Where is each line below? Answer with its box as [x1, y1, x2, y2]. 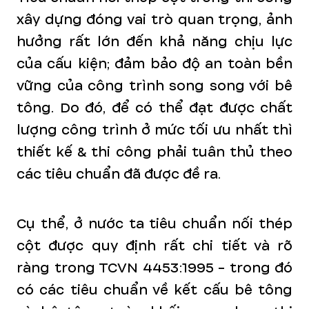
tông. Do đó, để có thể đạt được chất [17, 98, 292, 118]
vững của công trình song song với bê [17, 76, 292, 96]
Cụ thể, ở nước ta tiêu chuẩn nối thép [17, 214, 292, 234]
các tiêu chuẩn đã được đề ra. [17, 164, 221, 184]
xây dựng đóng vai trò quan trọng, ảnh [17, 10, 292, 30]
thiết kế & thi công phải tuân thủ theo [17, 142, 292, 162]
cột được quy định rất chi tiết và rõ [17, 236, 292, 256]
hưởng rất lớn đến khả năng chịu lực [17, 32, 292, 52]
